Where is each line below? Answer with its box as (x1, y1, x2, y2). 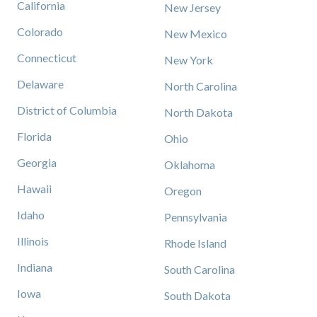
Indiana (17, 260, 52, 274)
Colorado (17, 25, 63, 38)
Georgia (17, 156, 57, 169)
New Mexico (164, 27, 227, 40)
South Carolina (164, 263, 235, 276)
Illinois (17, 234, 49, 248)
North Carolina (164, 79, 237, 93)
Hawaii (17, 182, 52, 195)
